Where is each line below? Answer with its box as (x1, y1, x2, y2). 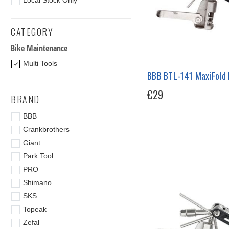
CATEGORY (11, 25, 53, 39)
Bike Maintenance (11, 42, 67, 54)
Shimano (22, 178, 52, 187)
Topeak (22, 205, 47, 214)
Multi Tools (22, 59, 57, 68)
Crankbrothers (22, 125, 70, 134)
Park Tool (22, 152, 53, 161)
